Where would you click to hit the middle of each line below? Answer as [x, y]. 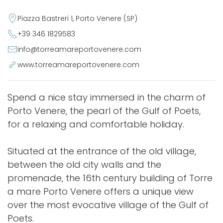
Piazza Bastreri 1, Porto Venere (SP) [77, 18]
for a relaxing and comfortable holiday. [96, 124]
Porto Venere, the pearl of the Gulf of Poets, [104, 111]
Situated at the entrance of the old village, [102, 151]
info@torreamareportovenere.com [79, 49]
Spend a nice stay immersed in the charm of [107, 97]
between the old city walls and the [84, 165]
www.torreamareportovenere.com [78, 65]
